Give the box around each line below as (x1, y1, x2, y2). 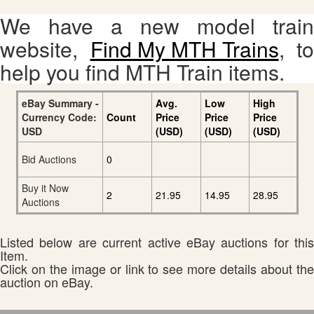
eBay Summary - (21, 95, 99, 110)
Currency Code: (21, 109, 97, 124)
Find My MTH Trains (90, 33, 279, 64)
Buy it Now (21, 180, 69, 195)
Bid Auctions (21, 151, 76, 166)
